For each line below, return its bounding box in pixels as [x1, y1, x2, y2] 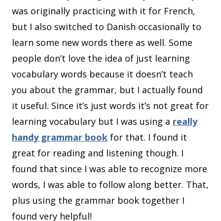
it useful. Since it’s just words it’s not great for [12, 100, 209, 112]
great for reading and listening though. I [12, 147, 184, 159]
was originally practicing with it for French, [12, 5, 195, 17]
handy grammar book [12, 131, 108, 144]
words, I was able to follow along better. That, [12, 179, 209, 191]
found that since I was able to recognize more [12, 163, 207, 175]
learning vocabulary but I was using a [12, 115, 173, 128]
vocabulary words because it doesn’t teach [12, 68, 193, 80]
